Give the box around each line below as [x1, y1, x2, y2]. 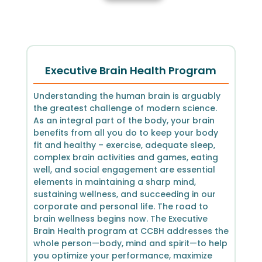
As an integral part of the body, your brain [33, 114, 215, 126]
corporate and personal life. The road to [33, 200, 208, 212]
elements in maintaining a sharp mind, [33, 175, 196, 188]
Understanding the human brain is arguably [33, 89, 220, 102]
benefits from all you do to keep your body [33, 126, 218, 139]
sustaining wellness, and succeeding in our [33, 188, 216, 200]
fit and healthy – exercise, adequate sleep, [33, 139, 215, 151]
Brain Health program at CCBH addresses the [33, 225, 229, 237]
